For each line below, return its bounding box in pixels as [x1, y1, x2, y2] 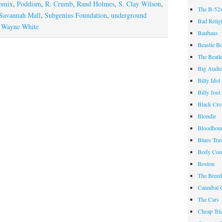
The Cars [198, 195, 220, 203]
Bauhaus [198, 28, 219, 37]
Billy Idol [198, 76, 221, 84]
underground [111, 10, 147, 20]
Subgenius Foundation [44, 10, 107, 20]
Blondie [198, 111, 217, 120]
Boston [198, 159, 215, 167]
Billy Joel [198, 88, 221, 96]
